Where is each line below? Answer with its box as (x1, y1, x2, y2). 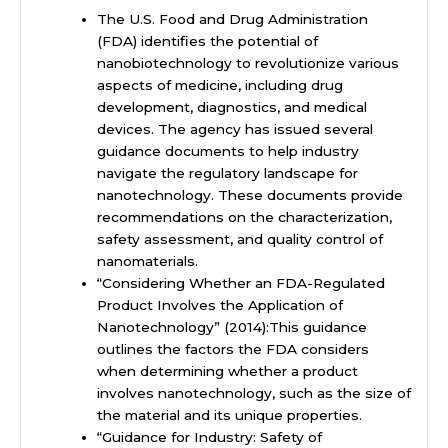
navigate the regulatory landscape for (97, 165, 359, 182)
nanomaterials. (97, 253, 199, 270)
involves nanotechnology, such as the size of (97, 385, 412, 402)
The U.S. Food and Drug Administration (97, 11, 369, 28)
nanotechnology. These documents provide (97, 187, 404, 204)
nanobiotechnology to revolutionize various (97, 55, 400, 72)
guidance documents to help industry (97, 143, 360, 160)
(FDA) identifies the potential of (97, 33, 319, 50)
